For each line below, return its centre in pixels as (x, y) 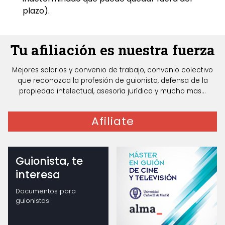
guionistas (32, 201)
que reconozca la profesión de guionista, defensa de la (113, 81)
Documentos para (46, 191)
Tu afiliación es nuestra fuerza (113, 49)
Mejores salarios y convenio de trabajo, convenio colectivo (113, 70)
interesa (38, 174)
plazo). (36, 11)
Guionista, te (49, 161)
